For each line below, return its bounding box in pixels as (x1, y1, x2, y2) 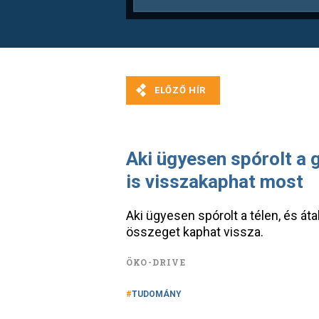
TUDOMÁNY (132, 289, 182, 299)
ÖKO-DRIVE (126, 256, 186, 268)
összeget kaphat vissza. (126, 224, 263, 239)
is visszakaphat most (126, 171, 303, 192)
